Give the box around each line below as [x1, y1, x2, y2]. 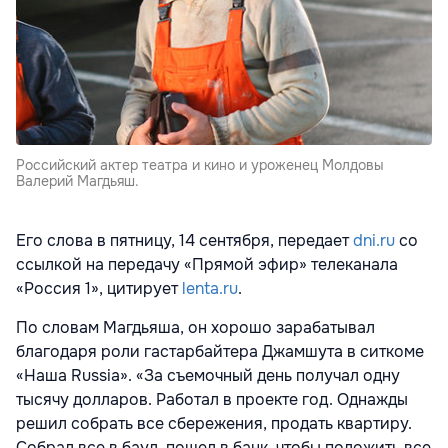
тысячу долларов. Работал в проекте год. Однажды [16, 388, 408, 410]
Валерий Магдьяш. [16, 171, 139, 190]
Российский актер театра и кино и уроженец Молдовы [16, 155, 384, 174]
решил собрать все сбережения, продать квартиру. [16, 412, 412, 434]
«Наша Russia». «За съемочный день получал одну [16, 364, 400, 386]
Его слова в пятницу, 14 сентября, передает [16, 229, 353, 251]
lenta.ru [182, 277, 238, 299]
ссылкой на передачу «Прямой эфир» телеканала [16, 253, 398, 275]
